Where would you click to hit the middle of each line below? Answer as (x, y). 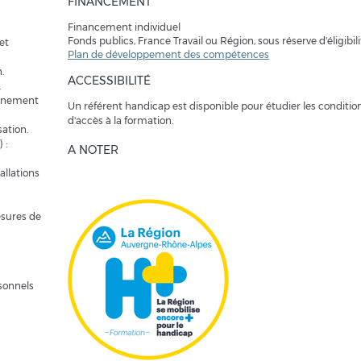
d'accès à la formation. (120, 120)
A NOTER (93, 150)
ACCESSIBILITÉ (109, 81)
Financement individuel (124, 27)
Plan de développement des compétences (168, 54)
